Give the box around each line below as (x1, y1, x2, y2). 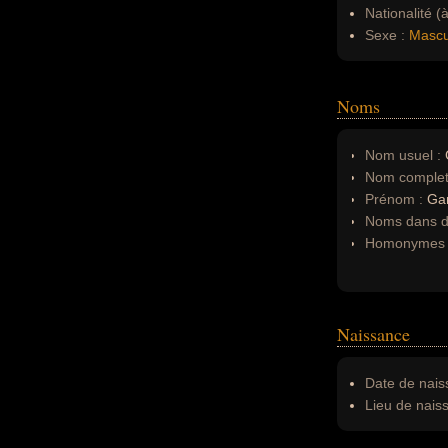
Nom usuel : (365, 147, 441, 163)
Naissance (337, 322, 410, 346)
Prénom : (365, 191, 427, 207)
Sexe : (365, 27, 405, 43)
